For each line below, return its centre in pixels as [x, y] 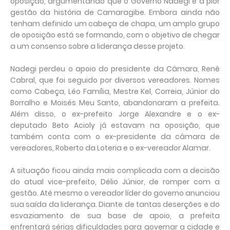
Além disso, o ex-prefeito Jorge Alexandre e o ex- [115, 114]
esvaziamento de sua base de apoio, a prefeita [115, 216]
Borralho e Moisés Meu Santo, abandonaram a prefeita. [115, 103]
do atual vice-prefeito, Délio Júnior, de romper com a [115, 182]
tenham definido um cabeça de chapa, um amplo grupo [115, 24]
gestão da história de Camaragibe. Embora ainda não [115, 13]
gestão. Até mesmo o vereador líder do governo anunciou [115, 193]
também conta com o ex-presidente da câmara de [115, 137]
